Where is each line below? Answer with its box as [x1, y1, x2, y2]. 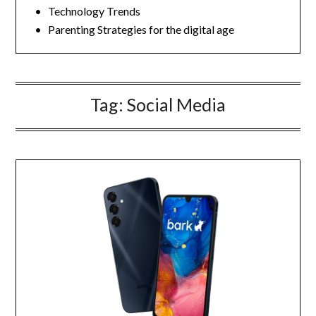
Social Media [127, 94, 226, 115]
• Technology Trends [30, 4, 141, 18]
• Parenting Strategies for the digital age [30, 23, 235, 36]
